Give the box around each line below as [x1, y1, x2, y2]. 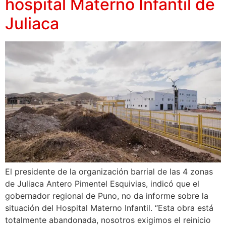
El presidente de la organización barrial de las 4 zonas [5, 166, 213, 177]
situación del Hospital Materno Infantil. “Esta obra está [5, 203, 213, 213]
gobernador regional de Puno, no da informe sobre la [5, 191, 208, 201]
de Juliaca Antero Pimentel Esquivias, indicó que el [5, 179, 199, 189]
